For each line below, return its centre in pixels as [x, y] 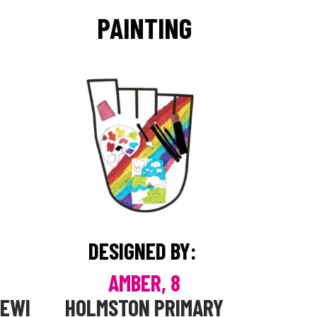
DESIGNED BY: [144, 250]
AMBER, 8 [144, 282]
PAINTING [144, 28]
